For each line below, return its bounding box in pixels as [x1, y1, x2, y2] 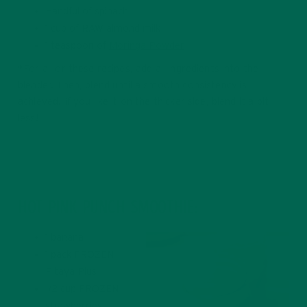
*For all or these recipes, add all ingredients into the [18, 63, 259, 74]
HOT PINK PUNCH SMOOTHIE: [18, 199, 197, 218]
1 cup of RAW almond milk [45, 23, 160, 34]
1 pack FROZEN [45, 249, 114, 260]
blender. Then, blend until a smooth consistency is [18, 79, 247, 90]
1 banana [45, 232, 84, 243]
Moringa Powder [109, 40, 184, 51]
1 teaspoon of [45, 40, 109, 51]
